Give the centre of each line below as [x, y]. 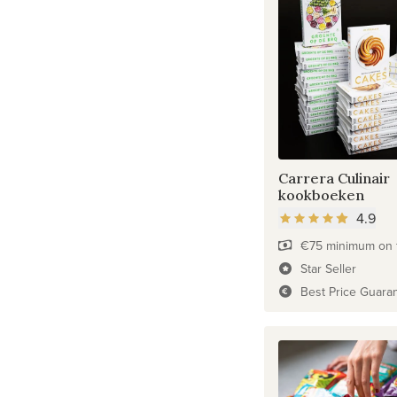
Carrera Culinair [334, 178]
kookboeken [321, 195]
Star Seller [329, 268]
